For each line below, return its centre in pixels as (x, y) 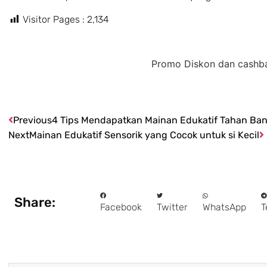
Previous (32, 120)
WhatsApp (225, 207)
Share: (35, 203)
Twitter (173, 207)
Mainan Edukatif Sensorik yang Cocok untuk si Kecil (144, 135)
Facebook (121, 207)
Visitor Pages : (54, 19)
